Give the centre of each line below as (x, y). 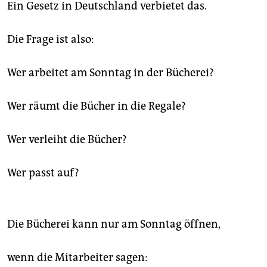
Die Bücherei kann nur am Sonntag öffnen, (114, 224)
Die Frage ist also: (51, 40)
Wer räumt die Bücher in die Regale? (97, 106)
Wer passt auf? (43, 173)
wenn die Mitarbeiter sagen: (77, 258)
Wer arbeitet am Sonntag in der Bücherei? (111, 73)
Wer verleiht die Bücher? (67, 140)
